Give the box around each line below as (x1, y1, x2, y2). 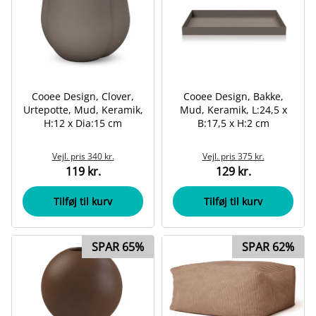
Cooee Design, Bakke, (183, 90, 284, 103)
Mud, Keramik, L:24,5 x (179, 103, 287, 116)
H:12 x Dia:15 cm (44, 116, 122, 130)
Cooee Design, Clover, (32, 90, 134, 103)
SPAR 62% (242, 239, 294, 255)
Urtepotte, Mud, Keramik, (23, 103, 143, 116)
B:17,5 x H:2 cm (197, 116, 269, 130)
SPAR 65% (92, 239, 144, 255)
